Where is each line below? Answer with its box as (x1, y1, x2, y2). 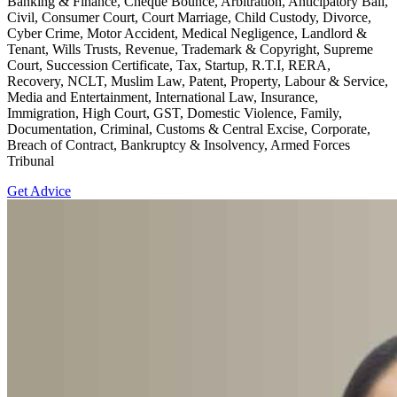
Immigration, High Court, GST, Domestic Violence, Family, (7, 105, 342, 121)
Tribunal (7, 152, 54, 168)
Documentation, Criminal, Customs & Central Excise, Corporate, (7, 121, 370, 136)
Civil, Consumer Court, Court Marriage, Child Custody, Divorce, (7, 9, 371, 25)
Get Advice (7, 183, 71, 198)
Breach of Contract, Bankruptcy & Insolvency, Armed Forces (7, 136, 350, 152)
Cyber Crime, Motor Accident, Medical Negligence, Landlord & (7, 25, 367, 41)
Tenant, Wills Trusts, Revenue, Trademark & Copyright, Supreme (7, 41, 373, 57)
